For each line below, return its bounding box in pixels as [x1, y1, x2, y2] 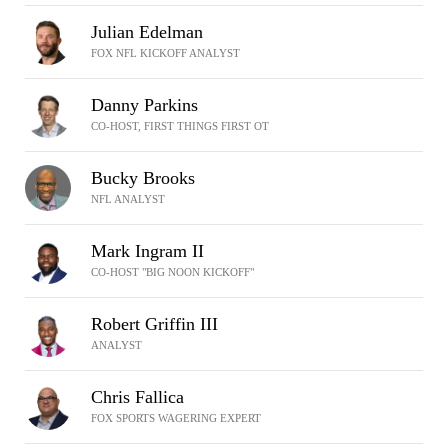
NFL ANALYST [91, 193, 165, 205]
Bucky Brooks [91, 168, 195, 188]
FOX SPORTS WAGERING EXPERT [91, 412, 261, 424]
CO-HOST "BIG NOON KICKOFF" [91, 266, 254, 278]
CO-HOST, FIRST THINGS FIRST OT [91, 120, 269, 132]
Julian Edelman [91, 22, 203, 42]
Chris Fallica [91, 387, 184, 407]
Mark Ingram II [91, 241, 204, 261]
